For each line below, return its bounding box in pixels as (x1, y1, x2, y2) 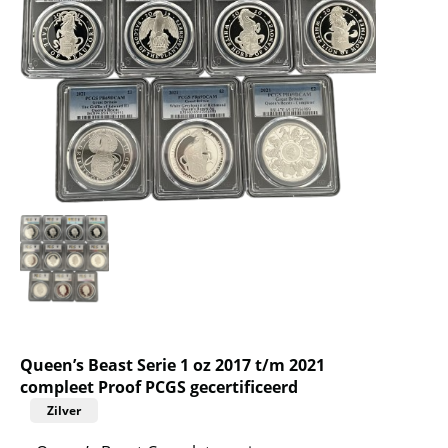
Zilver (47, 401, 81, 419)
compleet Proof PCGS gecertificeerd (20, 375, 298, 398)
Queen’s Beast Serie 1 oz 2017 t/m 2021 (20, 353, 325, 376)
